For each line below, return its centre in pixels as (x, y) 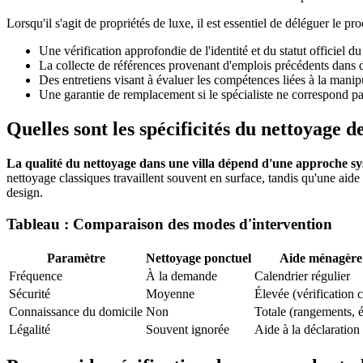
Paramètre (76, 258)
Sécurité (30, 293)
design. (25, 193)
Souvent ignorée (188, 329)
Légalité (30, 329)
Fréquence (36, 275)
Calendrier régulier (302, 275)
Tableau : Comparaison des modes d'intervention (169, 224)
